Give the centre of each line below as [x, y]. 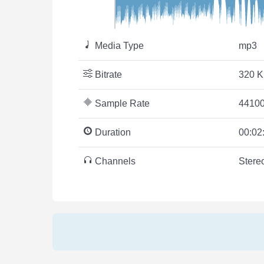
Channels [114, 161]
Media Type [118, 45]
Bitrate [107, 74]
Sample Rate [121, 103]
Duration [112, 132]
